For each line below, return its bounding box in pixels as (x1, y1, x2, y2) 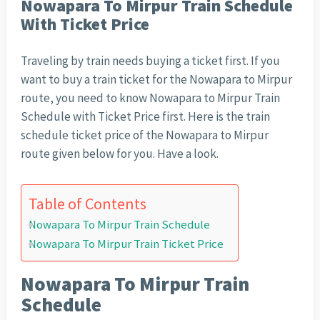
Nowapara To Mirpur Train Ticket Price (28, 236, 224, 252)
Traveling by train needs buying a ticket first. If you (20, 53, 280, 69)
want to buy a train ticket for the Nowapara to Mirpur (20, 71, 292, 88)
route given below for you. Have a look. (20, 146, 219, 162)
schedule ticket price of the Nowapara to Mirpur (20, 127, 269, 144)
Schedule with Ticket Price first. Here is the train (20, 109, 270, 125)
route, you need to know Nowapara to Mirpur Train (20, 90, 280, 106)
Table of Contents (28, 194, 146, 214)
